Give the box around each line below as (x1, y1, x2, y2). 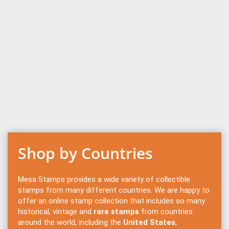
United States (123, 217, 175, 227)
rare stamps (94, 207, 139, 216)
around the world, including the (18, 217, 123, 227)
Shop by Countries (18, 142, 153, 164)
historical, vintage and (18, 207, 94, 216)
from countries (139, 207, 193, 216)
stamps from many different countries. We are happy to (18, 185, 210, 195)
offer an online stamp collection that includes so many (18, 196, 205, 205)
